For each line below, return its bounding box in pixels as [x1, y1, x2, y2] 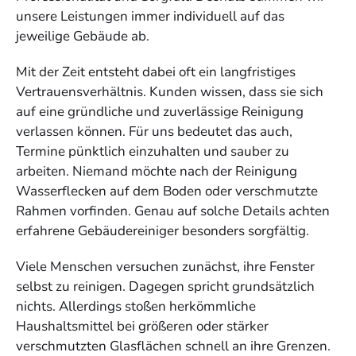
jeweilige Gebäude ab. [16, 26, 149, 45]
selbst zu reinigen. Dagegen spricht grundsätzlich [16, 277, 315, 296]
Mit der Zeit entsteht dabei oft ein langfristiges [16, 62, 296, 81]
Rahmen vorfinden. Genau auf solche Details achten [16, 201, 330, 220]
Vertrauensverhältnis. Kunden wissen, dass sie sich [16, 82, 323, 101]
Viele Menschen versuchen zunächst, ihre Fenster [16, 257, 315, 276]
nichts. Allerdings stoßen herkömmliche [16, 296, 256, 315]
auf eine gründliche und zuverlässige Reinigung [16, 102, 304, 121]
